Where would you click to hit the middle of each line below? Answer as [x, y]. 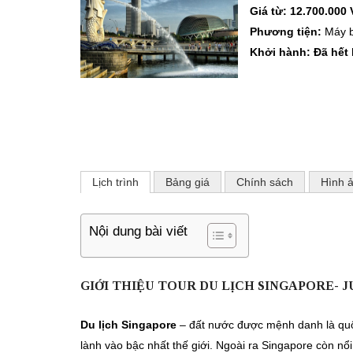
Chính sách [265, 182]
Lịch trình [115, 182]
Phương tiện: [287, 32]
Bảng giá [188, 182]
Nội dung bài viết [138, 232]
